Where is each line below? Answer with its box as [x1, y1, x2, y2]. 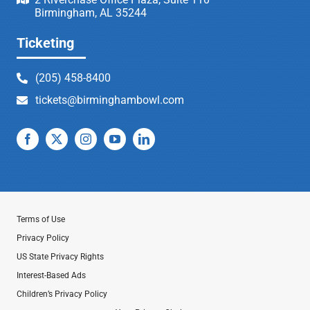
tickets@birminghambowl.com [35, 93, 185, 107]
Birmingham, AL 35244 [34, 6, 147, 19]
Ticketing [16, 34, 74, 51]
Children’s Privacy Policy [16, 289, 107, 299]
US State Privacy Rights [16, 251, 104, 262]
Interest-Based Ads [16, 270, 86, 280]
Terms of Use [16, 214, 65, 224]
